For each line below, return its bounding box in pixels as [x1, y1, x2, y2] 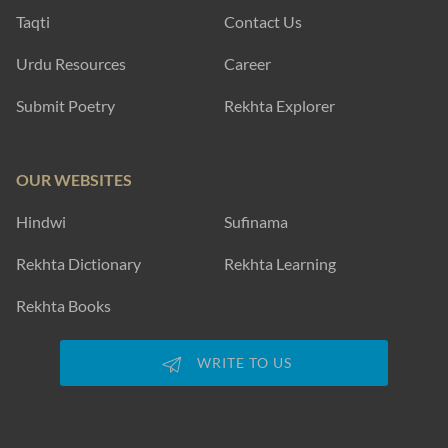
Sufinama [224, 212, 288, 231]
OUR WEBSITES [16, 170, 132, 189]
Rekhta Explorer [224, 96, 335, 115]
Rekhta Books [16, 296, 111, 315]
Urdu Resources [16, 54, 126, 73]
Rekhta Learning [224, 254, 336, 273]
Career [224, 54, 271, 73]
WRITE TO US [197, 354, 292, 371]
